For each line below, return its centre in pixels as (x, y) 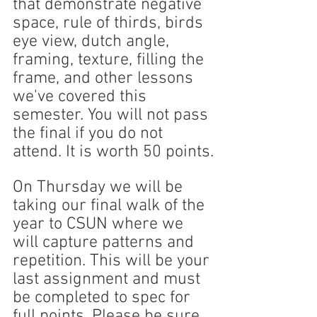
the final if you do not (90, 134)
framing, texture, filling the (110, 60)
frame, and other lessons (105, 79)
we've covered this (82, 97)
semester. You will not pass (113, 115)
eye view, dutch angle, (93, 42)
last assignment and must (109, 279)
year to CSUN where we (100, 224)
